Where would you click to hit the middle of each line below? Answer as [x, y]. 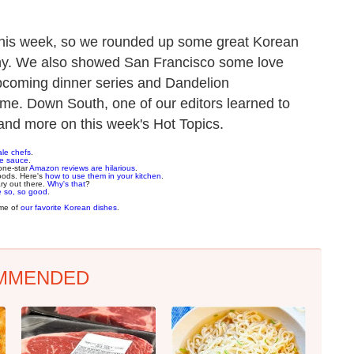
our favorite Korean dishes [69, 207]
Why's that [66, 183]
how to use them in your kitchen [103, 175]
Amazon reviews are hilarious [82, 168]
